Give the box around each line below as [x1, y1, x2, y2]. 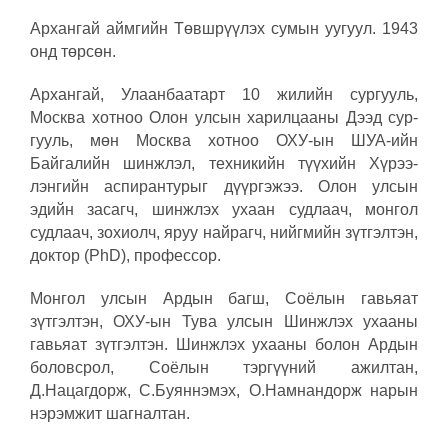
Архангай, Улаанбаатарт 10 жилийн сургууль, [30, 86, 418, 104]
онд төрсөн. [30, 43, 116, 61]
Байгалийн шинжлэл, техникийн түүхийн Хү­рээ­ [30, 155, 418, 173]
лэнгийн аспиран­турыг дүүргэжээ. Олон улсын [30, 178, 418, 196]
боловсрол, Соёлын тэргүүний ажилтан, [30, 359, 418, 377]
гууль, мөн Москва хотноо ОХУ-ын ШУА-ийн [30, 132, 418, 150]
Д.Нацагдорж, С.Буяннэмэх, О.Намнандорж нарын [30, 382, 418, 400]
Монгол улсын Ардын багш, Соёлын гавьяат [30, 290, 418, 308]
